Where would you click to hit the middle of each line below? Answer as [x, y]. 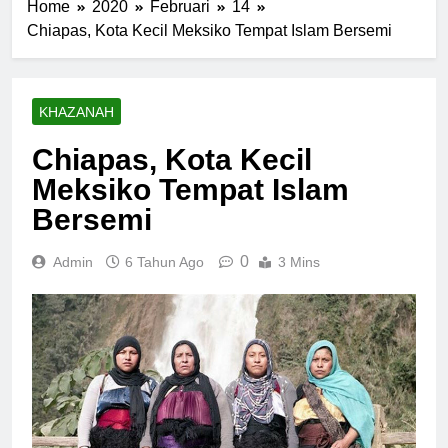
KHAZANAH [76, 111]
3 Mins [299, 261]
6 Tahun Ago [164, 261]
